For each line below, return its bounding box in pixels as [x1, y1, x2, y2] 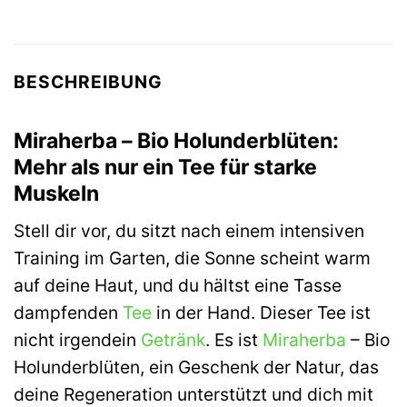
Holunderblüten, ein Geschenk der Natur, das [14, 356, 379, 379]
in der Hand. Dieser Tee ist [152, 302, 371, 324]
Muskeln [14, 180, 99, 206]
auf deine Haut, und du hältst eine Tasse [14, 274, 342, 297]
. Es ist [205, 329, 263, 352]
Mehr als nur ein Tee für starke [14, 154, 317, 180]
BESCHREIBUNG [14, 71, 163, 94]
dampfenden [14, 302, 123, 324]
